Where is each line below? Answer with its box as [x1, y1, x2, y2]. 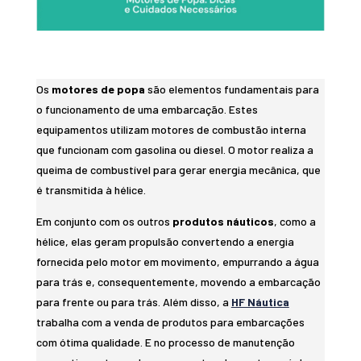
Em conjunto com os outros [35, 214, 172, 229]
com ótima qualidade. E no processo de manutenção [35, 335, 295, 350]
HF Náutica [230, 295, 289, 309]
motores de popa [51, 82, 145, 97]
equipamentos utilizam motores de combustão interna [35, 122, 306, 137]
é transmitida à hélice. [35, 183, 146, 197]
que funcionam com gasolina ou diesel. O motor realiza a [35, 143, 313, 157]
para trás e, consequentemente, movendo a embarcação [35, 275, 321, 289]
